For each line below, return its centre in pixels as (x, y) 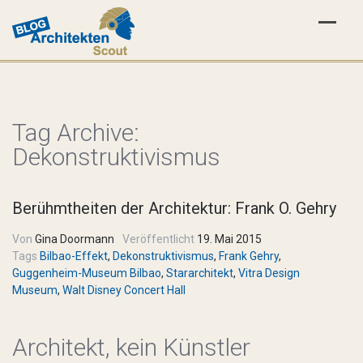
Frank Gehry (249, 256)
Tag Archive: (76, 132)
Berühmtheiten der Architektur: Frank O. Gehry (174, 208)
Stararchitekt (200, 273)
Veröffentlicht (158, 239)
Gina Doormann (73, 239)
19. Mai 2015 (228, 239)
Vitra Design (269, 273)
